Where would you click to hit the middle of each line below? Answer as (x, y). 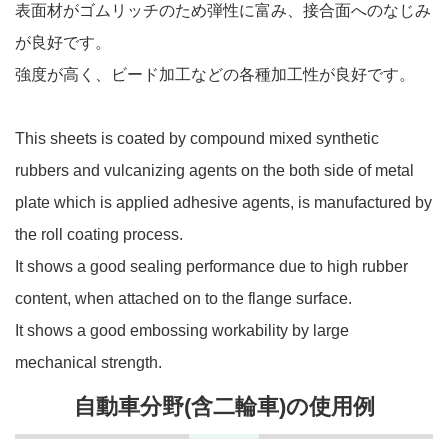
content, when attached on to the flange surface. (183, 298)
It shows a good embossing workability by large (182, 330)
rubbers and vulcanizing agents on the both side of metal (214, 170)
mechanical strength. (88, 362)
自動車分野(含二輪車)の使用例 (224, 406)
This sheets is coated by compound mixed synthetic (197, 138)
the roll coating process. (99, 234)
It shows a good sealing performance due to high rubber (211, 266)
